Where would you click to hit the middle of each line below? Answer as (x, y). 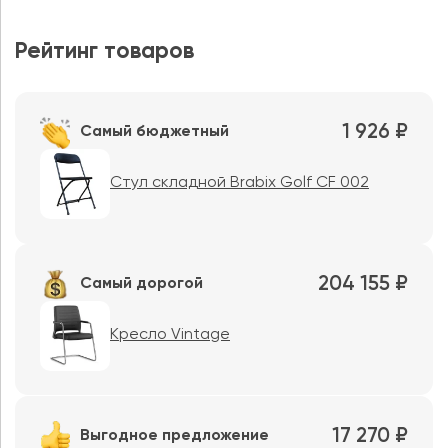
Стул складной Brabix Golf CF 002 (239, 183)
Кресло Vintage (170, 335)
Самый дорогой (141, 284)
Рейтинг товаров (104, 52)
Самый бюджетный (154, 132)
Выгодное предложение (174, 436)
